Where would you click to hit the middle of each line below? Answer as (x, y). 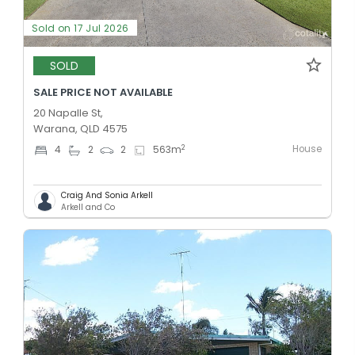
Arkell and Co (88, 207)
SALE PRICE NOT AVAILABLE (103, 92)
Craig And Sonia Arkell (107, 195)
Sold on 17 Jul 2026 (80, 28)
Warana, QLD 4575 (80, 128)
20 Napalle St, (68, 113)
